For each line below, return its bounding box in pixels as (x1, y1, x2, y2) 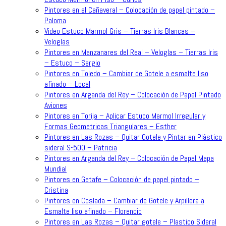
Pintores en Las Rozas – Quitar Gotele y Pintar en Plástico (44, 131, 222, 142)
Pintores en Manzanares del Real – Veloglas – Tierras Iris (44, 46, 218, 58)
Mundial (44, 163, 67, 174)
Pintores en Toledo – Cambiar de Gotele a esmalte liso (44, 68, 208, 79)
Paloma (44, 15, 66, 26)
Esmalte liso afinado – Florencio (44, 205, 142, 216)
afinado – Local (44, 78, 90, 89)
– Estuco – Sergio (44, 57, 100, 68)
